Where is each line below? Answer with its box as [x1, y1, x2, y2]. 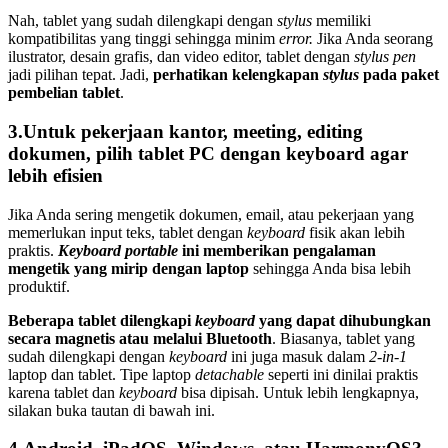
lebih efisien [8, 165, 103, 187]
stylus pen [354, 48, 416, 66]
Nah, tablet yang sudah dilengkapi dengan [8, 12, 277, 30]
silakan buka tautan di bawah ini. [8, 401, 215, 419]
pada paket [359, 66, 439, 84]
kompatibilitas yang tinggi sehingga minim [8, 30, 279, 48]
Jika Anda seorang [313, 30, 433, 48]
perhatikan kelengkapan [153, 66, 323, 84]
